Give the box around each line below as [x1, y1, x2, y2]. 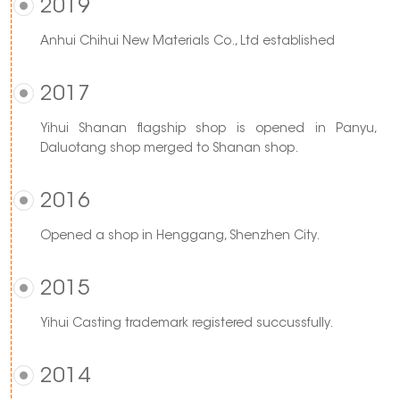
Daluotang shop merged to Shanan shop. [40, 142, 298, 155]
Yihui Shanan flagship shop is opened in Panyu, [40, 122, 378, 136]
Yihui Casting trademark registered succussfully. [40, 317, 333, 330]
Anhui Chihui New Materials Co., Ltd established [40, 35, 335, 48]
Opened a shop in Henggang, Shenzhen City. [40, 229, 320, 243]
